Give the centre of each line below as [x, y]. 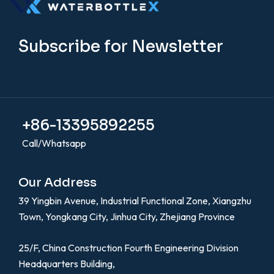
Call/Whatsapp [54, 143]
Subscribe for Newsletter [121, 47]
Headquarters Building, [67, 264]
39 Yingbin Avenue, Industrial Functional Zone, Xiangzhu [135, 201]
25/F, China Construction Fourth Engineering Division [128, 248]
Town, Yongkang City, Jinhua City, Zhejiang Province [127, 217]
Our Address [57, 183]
